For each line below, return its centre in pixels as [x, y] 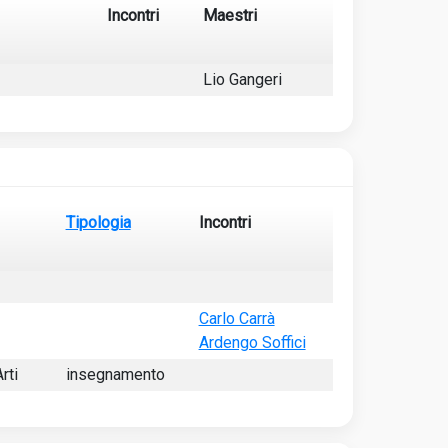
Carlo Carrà [236, 318]
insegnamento [115, 374]
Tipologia [98, 222]
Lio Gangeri [242, 79]
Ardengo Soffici [252, 342]
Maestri [229, 15]
